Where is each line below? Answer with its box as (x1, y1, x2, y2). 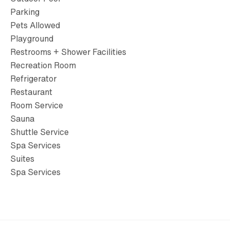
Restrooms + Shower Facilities (10, 46, 126, 59)
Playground (10, 32, 53, 45)
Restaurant (10, 86, 52, 99)
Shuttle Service (10, 126, 69, 139)
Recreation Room (10, 59, 76, 72)
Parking (10, 6, 40, 18)
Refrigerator (10, 72, 56, 85)
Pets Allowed (10, 19, 60, 32)
